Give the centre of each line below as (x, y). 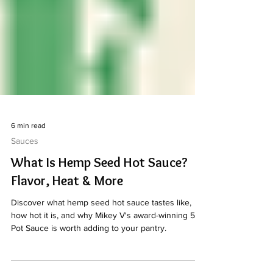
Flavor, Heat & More (67, 221)
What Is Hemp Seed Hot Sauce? (99, 203)
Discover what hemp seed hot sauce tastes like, (101, 243)
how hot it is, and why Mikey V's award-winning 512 (107, 256)
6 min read (28, 166)
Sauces (25, 181)
